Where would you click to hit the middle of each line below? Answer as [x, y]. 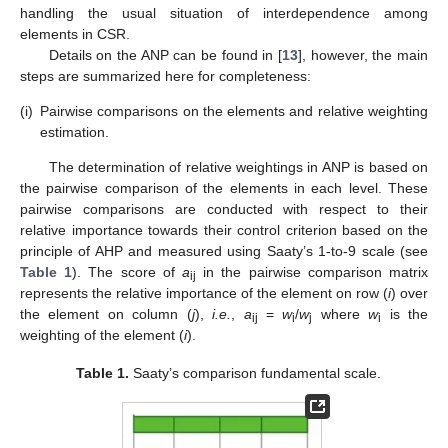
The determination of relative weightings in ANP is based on [238, 167]
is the [405, 314]
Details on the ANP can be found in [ [165, 54]
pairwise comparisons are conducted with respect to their [224, 209]
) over [409, 293]
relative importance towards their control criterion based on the [224, 230]
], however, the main [363, 54]
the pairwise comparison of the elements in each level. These [224, 188]
